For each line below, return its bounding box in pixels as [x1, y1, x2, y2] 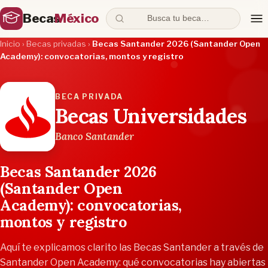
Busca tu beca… [147, 14, 210, 23]
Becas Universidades [55, 103, 247, 129]
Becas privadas [26, 39, 86, 48]
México [54, 11, 99, 26]
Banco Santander [55, 130, 134, 143]
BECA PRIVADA [55, 92, 124, 101]
